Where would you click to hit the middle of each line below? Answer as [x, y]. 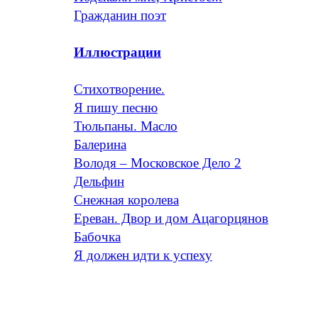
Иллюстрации [117, 52]
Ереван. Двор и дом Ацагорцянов [171, 218]
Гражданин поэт [120, 15]
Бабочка [97, 237]
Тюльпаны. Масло [126, 126]
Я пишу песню [116, 108]
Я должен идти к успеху [143, 255]
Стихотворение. [119, 89]
